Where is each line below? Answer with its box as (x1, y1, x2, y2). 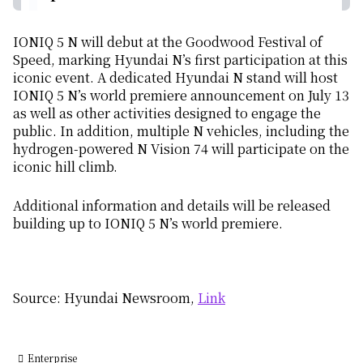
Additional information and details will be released (13, 196, 331, 216)
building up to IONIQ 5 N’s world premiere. (13, 214, 283, 233)
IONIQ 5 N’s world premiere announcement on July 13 (13, 86, 349, 105)
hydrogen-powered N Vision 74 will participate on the (13, 139, 349, 159)
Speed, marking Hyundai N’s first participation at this (13, 50, 348, 70)
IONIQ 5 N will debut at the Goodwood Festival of (13, 32, 322, 52)
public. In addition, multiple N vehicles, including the (13, 122, 349, 141)
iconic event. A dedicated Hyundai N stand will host (13, 68, 338, 88)
